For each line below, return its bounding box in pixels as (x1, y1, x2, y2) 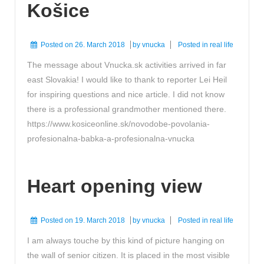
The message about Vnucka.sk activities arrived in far (27, 60, 226, 70)
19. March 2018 (75, 216, 125, 225)
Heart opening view (27, 176, 202, 197)
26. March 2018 (75, 41, 125, 49)
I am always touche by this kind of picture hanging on (27, 235, 225, 245)
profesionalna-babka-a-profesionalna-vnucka (27, 134, 194, 144)
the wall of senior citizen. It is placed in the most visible (27, 250, 230, 260)
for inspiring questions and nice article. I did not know (27, 90, 225, 100)
